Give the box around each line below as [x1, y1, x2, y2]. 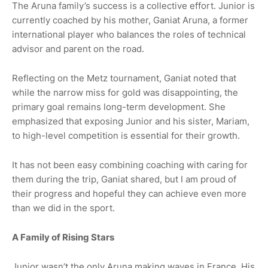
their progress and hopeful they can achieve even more [12, 188, 246, 200]
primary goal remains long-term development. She [12, 101, 226, 113]
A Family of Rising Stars [12, 232, 114, 243]
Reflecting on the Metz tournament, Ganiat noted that [12, 72, 236, 84]
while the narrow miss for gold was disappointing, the [12, 87, 238, 99]
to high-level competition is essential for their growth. [12, 130, 242, 142]
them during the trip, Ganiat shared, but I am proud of [12, 173, 236, 185]
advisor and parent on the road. [12, 43, 144, 55]
